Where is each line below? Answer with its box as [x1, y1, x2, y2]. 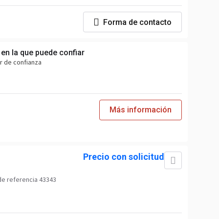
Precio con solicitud [83, 152, 164, 162]
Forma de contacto [103, 17, 172, 27]
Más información [109, 105, 172, 114]
